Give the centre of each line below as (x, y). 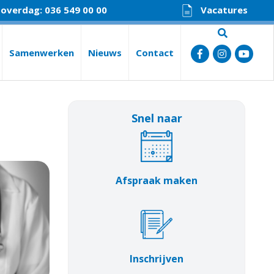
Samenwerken (42, 53)
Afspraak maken (157, 180)
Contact (155, 53)
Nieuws (105, 53)
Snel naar (157, 118)
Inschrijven (157, 259)
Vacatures (224, 10)
